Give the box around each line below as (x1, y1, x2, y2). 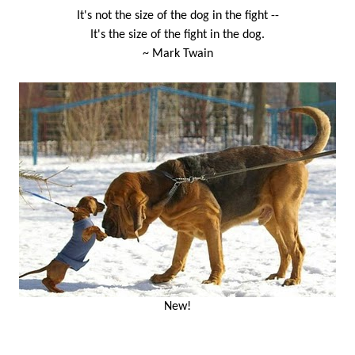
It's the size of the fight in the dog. (90, 29, 265, 41)
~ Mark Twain (142, 48, 213, 60)
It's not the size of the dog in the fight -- (76, 10, 279, 22)
